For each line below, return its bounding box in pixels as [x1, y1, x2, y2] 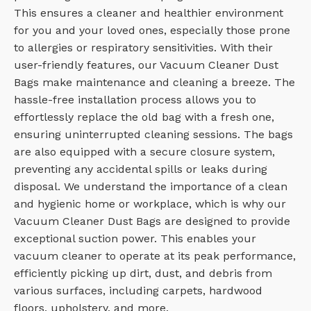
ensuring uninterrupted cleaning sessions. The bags [14, 128, 293, 142]
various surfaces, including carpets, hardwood [14, 284, 262, 298]
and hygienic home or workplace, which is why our [14, 197, 286, 211]
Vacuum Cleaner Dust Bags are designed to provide [14, 215, 290, 228]
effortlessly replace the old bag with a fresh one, [14, 110, 274, 124]
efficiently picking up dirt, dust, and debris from [14, 267, 272, 280]
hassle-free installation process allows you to [14, 93, 256, 107]
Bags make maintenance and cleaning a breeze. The [14, 76, 295, 90]
